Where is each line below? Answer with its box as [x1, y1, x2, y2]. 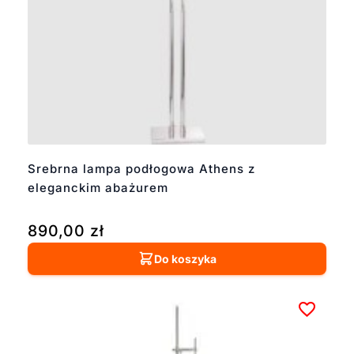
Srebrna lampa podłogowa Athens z [27, 160, 255, 176]
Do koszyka [153, 251, 217, 265]
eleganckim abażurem [27, 179, 168, 195]
